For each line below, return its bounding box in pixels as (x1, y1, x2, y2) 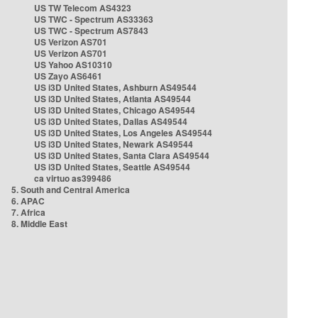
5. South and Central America (11, 183, 130, 196)
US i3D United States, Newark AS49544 (34, 138, 193, 150)
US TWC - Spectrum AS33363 (34, 13, 153, 26)
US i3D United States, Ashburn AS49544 (34, 81, 197, 94)
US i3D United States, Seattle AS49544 (34, 160, 190, 173)
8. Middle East (11, 217, 67, 230)
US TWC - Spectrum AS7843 (34, 24, 148, 37)
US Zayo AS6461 (34, 70, 102, 82)
